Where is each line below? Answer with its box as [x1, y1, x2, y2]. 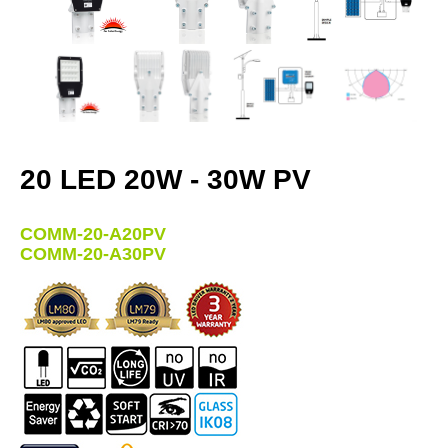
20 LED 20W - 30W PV [20, 163, 311, 195]
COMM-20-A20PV [20, 223, 166, 244]
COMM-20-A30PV [20, 243, 166, 264]
